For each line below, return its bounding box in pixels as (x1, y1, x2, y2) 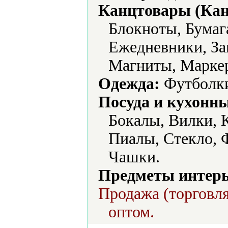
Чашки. (108, 148, 160, 166)
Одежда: (98, 75, 160, 93)
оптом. (108, 203, 154, 221)
